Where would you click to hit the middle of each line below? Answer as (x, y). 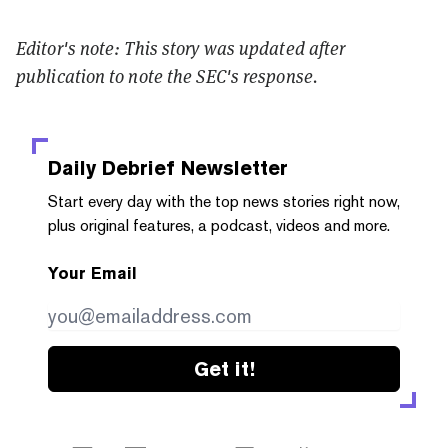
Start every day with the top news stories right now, (224, 201)
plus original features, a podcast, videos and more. (219, 225)
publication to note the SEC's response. (167, 75)
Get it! (224, 368)
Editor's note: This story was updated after (181, 47)
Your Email (92, 273)
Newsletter (231, 167)
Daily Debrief (111, 167)
